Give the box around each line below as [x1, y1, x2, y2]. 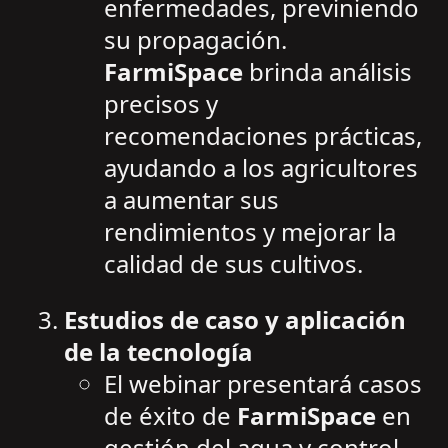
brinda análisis [243, 55, 412, 89]
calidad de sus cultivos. [104, 247, 363, 281]
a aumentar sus [104, 183, 279, 217]
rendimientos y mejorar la [104, 215, 396, 249]
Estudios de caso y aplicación [64, 303, 406, 337]
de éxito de [104, 399, 237, 433]
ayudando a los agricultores [104, 151, 418, 185]
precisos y [104, 87, 218, 121]
